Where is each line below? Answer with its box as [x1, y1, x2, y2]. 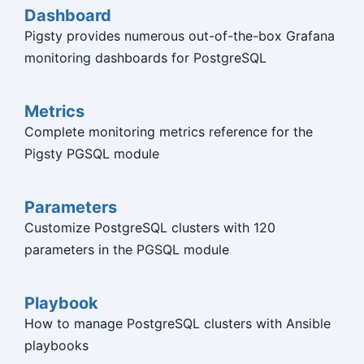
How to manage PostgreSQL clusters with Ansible [24, 315, 331, 332]
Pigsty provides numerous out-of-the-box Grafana [24, 28, 335, 45]
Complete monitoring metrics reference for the [24, 123, 313, 141]
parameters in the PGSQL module [24, 241, 229, 258]
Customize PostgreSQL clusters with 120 [24, 219, 275, 236]
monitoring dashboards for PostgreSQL [24, 50, 266, 67]
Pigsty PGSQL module [24, 145, 159, 162]
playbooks [24, 337, 89, 354]
